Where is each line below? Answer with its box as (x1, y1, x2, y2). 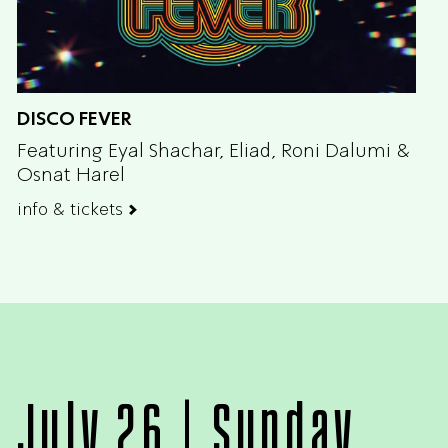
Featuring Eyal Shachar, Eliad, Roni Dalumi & (17, 137, 411, 162)
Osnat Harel (17, 161, 125, 186)
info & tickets (17, 197, 123, 220)
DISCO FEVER (17, 106, 132, 130)
